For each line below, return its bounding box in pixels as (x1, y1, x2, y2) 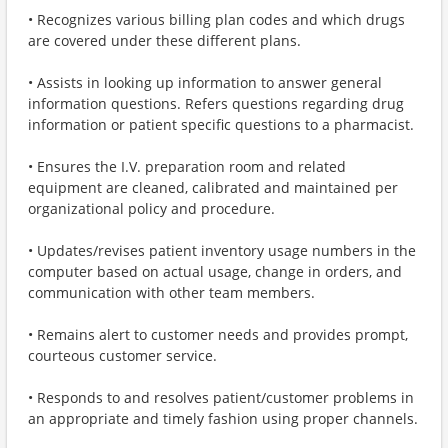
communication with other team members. (28, 283, 315, 302)
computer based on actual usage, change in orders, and (28, 262, 402, 281)
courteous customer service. (28, 346, 217, 365)
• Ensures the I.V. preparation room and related (28, 157, 346, 176)
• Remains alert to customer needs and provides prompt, (28, 325, 408, 344)
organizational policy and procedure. (28, 199, 275, 218)
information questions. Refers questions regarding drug (28, 94, 404, 113)
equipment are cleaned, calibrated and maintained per (28, 178, 398, 197)
